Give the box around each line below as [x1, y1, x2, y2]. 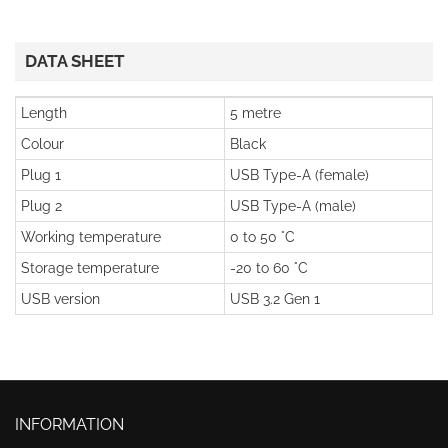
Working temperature [21, 229, 161, 245]
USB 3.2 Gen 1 [230, 291, 320, 307]
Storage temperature [21, 260, 159, 276]
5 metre [230, 105, 281, 121]
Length [21, 105, 67, 121]
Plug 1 [21, 167, 61, 183]
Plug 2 [21, 198, 62, 214]
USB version [21, 291, 100, 307]
